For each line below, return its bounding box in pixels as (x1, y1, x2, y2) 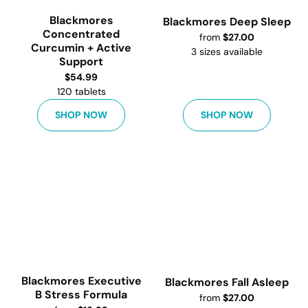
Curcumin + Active (31, 41, 131, 55)
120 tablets (56, 85, 106, 98)
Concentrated (43, 27, 120, 41)
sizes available (199, 45, 263, 58)
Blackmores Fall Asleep (165, 275, 289, 289)
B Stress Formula (35, 287, 127, 302)
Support (59, 54, 103, 69)
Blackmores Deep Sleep (163, 14, 291, 29)
